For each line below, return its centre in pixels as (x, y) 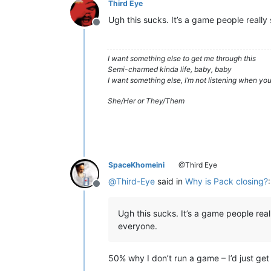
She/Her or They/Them (146, 100)
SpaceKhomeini (136, 165)
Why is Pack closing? (227, 181)
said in (170, 181)
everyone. (138, 226)
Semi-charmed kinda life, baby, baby (170, 69)
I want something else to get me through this (182, 58)
